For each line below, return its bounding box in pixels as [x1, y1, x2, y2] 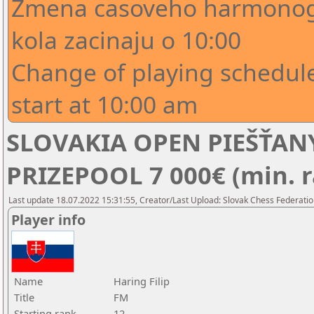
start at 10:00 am [11, 88, 198, 121]
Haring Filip [114, 274, 170, 288]
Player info [11, 210, 86, 229]
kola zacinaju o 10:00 [11, 24, 241, 56]
